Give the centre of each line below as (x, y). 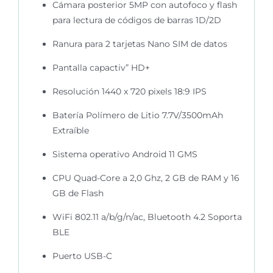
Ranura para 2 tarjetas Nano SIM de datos (140, 44)
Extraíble (70, 130)
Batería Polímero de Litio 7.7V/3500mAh (137, 115)
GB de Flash (78, 193)
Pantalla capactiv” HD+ (101, 67)
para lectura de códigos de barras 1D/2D (136, 20)
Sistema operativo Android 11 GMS (125, 154)
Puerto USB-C (82, 256)
